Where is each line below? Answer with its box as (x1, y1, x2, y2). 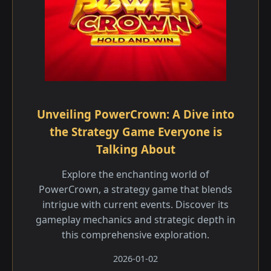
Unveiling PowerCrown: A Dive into (36, 106, 235, 122)
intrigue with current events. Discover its (42, 198, 229, 211)
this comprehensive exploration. (62, 228, 209, 241)
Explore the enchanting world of (62, 168, 209, 181)
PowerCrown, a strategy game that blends (39, 183, 232, 196)
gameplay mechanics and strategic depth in (36, 213, 235, 226)
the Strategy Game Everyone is (49, 124, 222, 139)
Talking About (96, 142, 175, 157)
